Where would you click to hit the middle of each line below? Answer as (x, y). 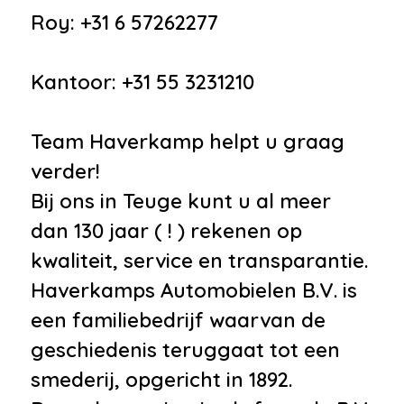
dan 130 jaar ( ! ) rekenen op (166, 230)
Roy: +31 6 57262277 (124, 22)
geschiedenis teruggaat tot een (185, 349)
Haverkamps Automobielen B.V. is (194, 290)
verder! (65, 171)
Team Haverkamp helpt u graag (188, 141)
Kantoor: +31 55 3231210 (142, 82)
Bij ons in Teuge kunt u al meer (181, 201)
